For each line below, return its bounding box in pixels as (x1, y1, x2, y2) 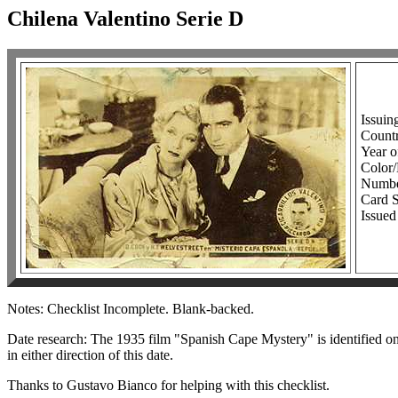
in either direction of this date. (7, 346, 173, 362)
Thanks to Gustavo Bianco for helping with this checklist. (7, 377, 330, 393)
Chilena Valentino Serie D (7, 7, 243, 30)
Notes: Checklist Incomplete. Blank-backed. (7, 300, 254, 316)
